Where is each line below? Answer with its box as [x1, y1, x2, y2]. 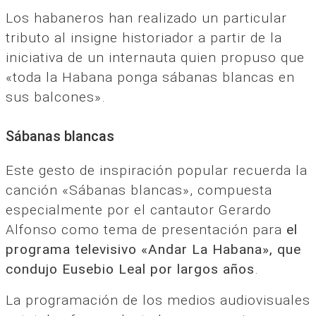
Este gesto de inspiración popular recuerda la [6, 162, 308, 179]
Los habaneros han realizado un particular [6, 9, 287, 26]
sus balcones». [6, 88, 106, 105]
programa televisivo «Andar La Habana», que [6, 241, 301, 258]
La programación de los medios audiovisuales [6, 292, 310, 309]
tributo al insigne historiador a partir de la [6, 29, 282, 46]
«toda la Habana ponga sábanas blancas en [6, 68, 295, 85]
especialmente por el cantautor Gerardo [6, 202, 272, 219]
